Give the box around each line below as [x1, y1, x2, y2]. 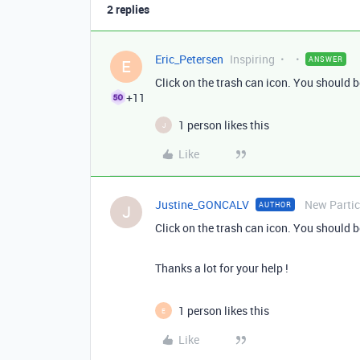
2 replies [107, 2, 149, 17]
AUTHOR [259, 199, 292, 210]
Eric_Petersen [155, 51, 223, 67]
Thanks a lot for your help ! [155, 260, 288, 276]
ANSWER [309, 54, 343, 64]
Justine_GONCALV [155, 197, 249, 212]
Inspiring [230, 51, 275, 67]
